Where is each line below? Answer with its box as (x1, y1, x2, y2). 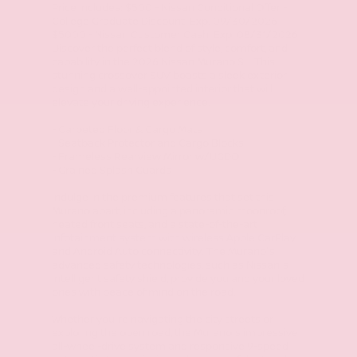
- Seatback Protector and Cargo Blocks (52, 137, 244, 151)
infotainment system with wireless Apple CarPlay (52, 232, 296, 245)
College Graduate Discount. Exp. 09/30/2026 (52, 15, 277, 29)
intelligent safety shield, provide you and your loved (52, 273, 304, 286)
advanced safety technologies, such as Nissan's (52, 259, 288, 273)
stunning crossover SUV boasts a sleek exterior (52, 69, 287, 83)
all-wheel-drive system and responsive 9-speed (52, 340, 288, 354)
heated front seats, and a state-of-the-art (52, 218, 257, 232)
